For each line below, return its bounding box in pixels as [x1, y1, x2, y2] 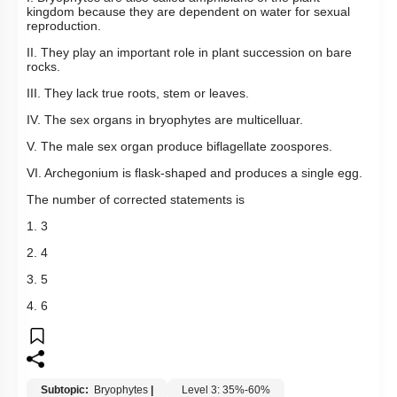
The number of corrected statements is [27, 192, 245, 207]
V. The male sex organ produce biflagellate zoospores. [27, 139, 332, 154]
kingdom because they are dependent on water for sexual [27, 4, 350, 19]
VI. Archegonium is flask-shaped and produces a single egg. [27, 166, 362, 181]
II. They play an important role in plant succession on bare [27, 45, 352, 60]
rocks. [27, 59, 60, 74]
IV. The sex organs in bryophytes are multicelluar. [27, 113, 303, 128]
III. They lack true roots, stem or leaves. [27, 86, 249, 101]
